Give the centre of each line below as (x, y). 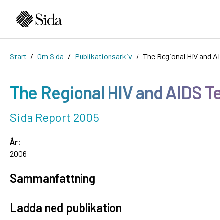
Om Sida (51, 56)
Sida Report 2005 (55, 117)
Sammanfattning (53, 178)
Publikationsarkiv (103, 56)
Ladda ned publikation (66, 207)
